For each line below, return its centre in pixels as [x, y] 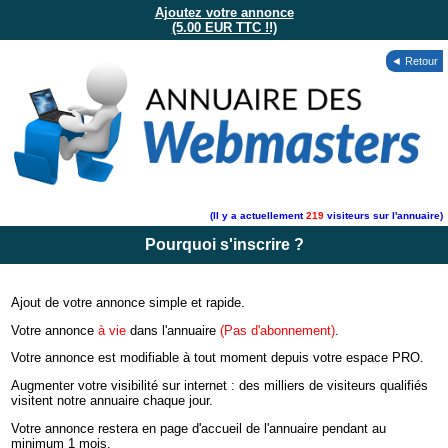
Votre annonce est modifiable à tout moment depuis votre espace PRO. [218, 358]
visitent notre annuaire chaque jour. [112, 401]
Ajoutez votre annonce [224, 12]
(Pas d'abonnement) [278, 330]
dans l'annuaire [173, 330]
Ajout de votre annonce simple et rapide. [128, 302]
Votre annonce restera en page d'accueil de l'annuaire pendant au [199, 428]
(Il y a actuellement [258, 215]
